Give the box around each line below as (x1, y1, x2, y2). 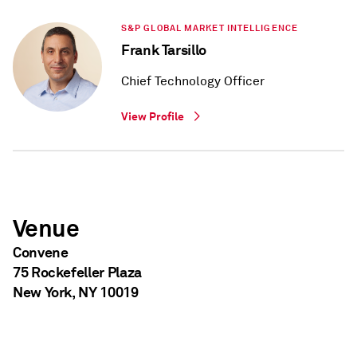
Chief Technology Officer (121, 73, 265, 90)
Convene (13, 243, 69, 262)
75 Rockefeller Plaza (13, 263, 142, 282)
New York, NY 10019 (13, 283, 139, 302)
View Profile (121, 109, 184, 124)
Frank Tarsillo (121, 41, 206, 60)
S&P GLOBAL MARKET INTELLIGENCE (121, 22, 298, 34)
